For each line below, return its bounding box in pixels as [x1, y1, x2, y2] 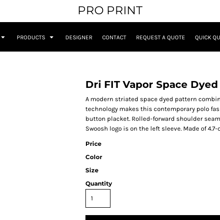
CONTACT [102, 34, 126, 41]
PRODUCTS [17, 34, 47, 41]
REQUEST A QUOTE [136, 34, 185, 41]
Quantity [85, 180, 112, 188]
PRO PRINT [78, 3, 142, 17]
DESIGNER [65, 34, 92, 41]
